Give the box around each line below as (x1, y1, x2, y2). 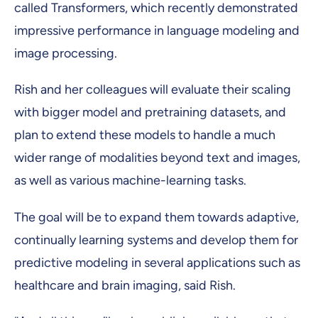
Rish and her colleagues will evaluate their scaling (14, 82, 291, 98)
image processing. (14, 45, 117, 62)
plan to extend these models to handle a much (14, 127, 275, 143)
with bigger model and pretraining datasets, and (14, 104, 286, 121)
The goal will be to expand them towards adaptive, (14, 209, 299, 225)
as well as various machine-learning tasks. (14, 172, 246, 189)
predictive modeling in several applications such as (14, 254, 300, 270)
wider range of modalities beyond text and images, (14, 150, 300, 166)
